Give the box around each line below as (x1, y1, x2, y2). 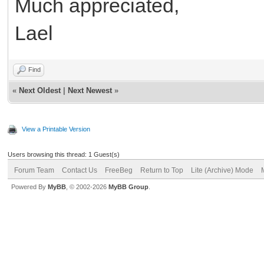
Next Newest (68, 85, 112, 95)
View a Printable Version (22, 125, 90, 133)
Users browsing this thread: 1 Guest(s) (8, 150, 120, 158)
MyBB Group (108, 183, 148, 190)
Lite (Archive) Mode (191, 166, 253, 174)
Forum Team (14, 166, 54, 174)
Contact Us (62, 166, 97, 174)
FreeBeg (105, 166, 133, 174)
